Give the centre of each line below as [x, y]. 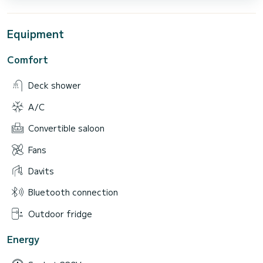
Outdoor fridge [60, 213]
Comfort [28, 60]
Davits [41, 171]
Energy [23, 239]
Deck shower [55, 85]
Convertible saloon [66, 128]
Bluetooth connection [73, 192]
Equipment [36, 34]
